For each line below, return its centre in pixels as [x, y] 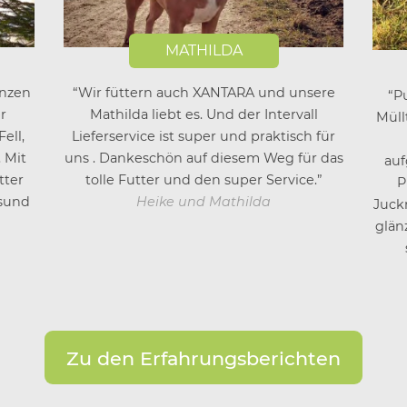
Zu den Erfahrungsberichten [203, 358]
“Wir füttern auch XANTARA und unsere [203, 93]
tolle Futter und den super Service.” [203, 180]
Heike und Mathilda [203, 202]
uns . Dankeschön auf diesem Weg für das [203, 159]
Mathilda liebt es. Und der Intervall [203, 115]
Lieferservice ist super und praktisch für [203, 137]
